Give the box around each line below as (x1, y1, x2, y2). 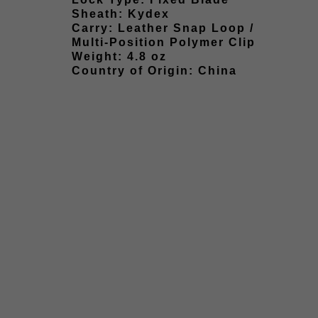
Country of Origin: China (72, 65, 237, 77)
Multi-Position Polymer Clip (72, 36, 256, 49)
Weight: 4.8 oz (72, 50, 167, 63)
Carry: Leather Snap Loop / (72, 22, 254, 35)
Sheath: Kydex (72, 8, 170, 21)
